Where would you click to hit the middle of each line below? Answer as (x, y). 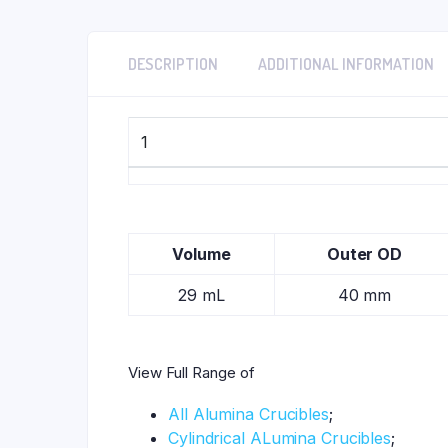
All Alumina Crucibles (248, 414)
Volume (201, 254)
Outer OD (364, 254)
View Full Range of (191, 373)
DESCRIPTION (173, 64)
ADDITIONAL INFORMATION (346, 64)
